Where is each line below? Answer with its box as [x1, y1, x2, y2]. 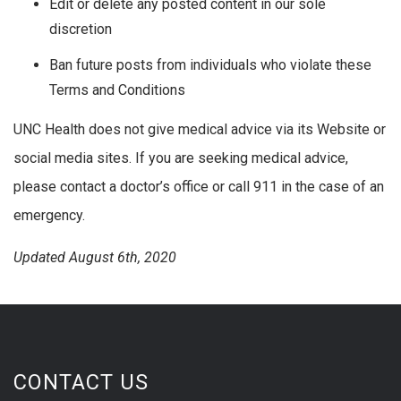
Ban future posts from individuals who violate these [49, 55, 371, 73]
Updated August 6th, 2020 [13, 249, 176, 267]
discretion [49, 20, 112, 38]
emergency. [13, 206, 85, 224]
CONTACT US [13, 370, 149, 396]
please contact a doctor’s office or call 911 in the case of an [13, 177, 384, 195]
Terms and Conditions [49, 81, 185, 98]
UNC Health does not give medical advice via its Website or [13, 120, 386, 138]
